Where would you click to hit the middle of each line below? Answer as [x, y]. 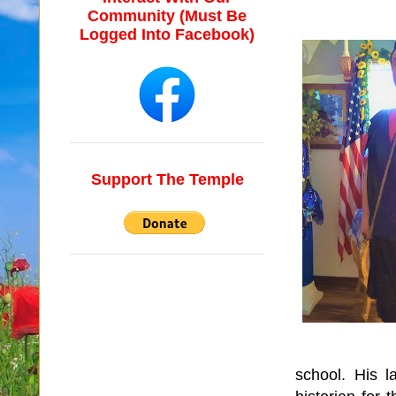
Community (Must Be [167, 15]
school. [325, 374]
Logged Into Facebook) [167, 34]
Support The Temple [167, 179]
